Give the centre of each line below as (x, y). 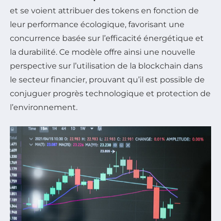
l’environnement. (44, 108)
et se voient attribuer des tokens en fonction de (104, 11)
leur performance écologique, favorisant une (97, 25)
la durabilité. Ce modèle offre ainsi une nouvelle (103, 52)
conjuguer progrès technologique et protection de (110, 94)
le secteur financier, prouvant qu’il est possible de (107, 80)
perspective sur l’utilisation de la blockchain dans (106, 66)
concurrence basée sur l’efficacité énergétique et (107, 38)
